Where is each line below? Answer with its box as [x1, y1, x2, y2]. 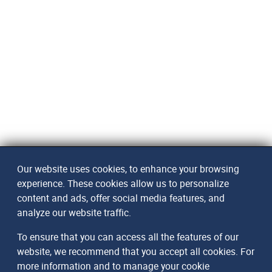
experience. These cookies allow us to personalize [17, 177, 229, 190]
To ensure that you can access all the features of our [17, 230, 239, 243]
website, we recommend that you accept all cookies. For [17, 245, 254, 258]
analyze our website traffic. [17, 206, 131, 219]
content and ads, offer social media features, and [17, 191, 225, 205]
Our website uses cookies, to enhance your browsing [17, 162, 239, 175]
